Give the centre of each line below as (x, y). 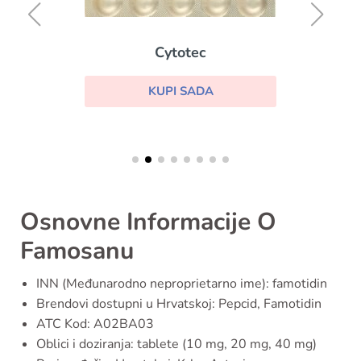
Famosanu (77, 251)
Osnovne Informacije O (148, 222)
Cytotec (180, 53)
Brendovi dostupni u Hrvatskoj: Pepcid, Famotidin (179, 303)
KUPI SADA (180, 91)
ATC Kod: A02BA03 (95, 324)
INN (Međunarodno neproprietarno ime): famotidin (182, 283)
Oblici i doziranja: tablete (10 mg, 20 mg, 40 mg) (176, 344)
